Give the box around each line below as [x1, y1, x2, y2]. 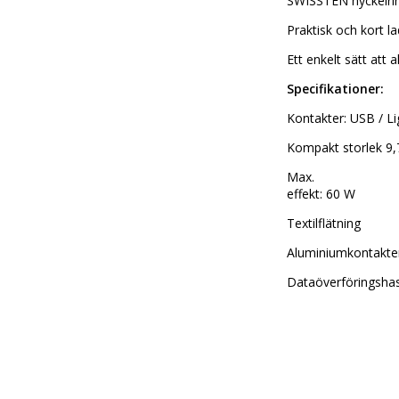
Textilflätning [287, 214, 361, 232]
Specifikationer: [287, 79, 384, 97]
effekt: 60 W [287, 184, 355, 202]
